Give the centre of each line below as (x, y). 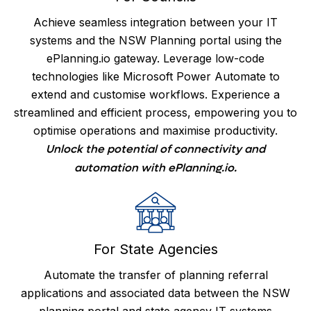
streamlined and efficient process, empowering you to (155, 113)
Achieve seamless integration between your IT (155, 23)
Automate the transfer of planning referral (155, 275)
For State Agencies (155, 249)
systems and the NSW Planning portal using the (155, 41)
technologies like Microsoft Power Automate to (155, 77)
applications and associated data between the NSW (155, 293)
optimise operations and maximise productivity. (155, 131)
